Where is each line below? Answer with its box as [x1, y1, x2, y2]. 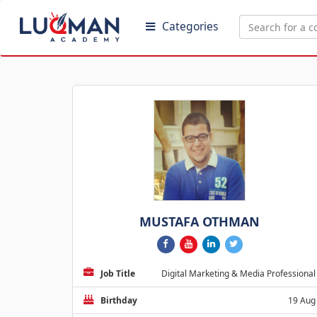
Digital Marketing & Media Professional [161, 267, 316, 279]
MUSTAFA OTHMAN [139, 213, 260, 230]
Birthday [100, 294, 137, 306]
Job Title [100, 267, 135, 279]
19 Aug [288, 294, 316, 306]
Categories [162, 18, 218, 34]
